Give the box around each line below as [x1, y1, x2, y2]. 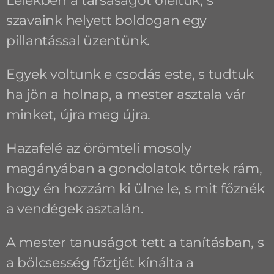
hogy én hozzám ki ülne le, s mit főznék [6, 180, 265, 197]
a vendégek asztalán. [6, 200, 144, 217]
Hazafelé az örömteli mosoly [6, 139, 191, 157]
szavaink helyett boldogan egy [6, 12, 207, 29]
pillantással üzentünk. [6, 32, 150, 49]
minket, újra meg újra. [6, 106, 151, 123]
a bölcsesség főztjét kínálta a [6, 254, 194, 271]
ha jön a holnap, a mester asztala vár [6, 86, 246, 103]
